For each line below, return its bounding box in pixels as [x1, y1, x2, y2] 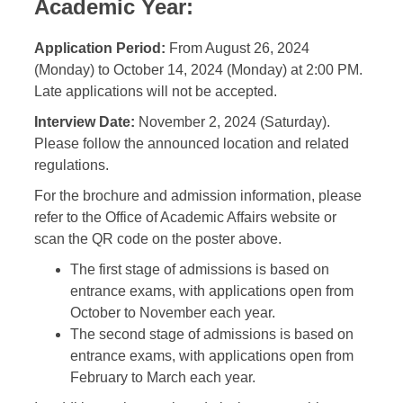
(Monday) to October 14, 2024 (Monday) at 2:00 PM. [34, 62, 363, 78]
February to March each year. [70, 370, 255, 386]
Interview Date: [34, 114, 135, 130]
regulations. [34, 157, 109, 174]
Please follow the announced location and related [34, 136, 349, 152]
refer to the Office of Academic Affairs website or [34, 210, 336, 226]
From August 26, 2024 [166, 40, 309, 57]
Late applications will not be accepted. [34, 84, 277, 100]
